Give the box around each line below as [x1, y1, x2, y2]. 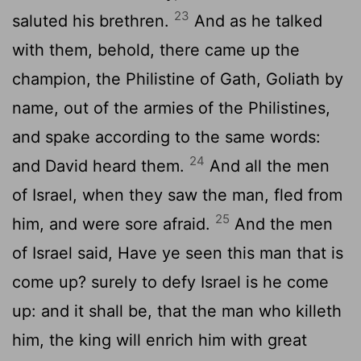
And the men [230, 214, 333, 234]
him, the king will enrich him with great [12, 330, 307, 350]
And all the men [205, 156, 330, 176]
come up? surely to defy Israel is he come [12, 272, 329, 292]
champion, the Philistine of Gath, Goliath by [12, 68, 343, 89]
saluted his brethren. [12, 10, 174, 31]
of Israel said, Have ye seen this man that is [12, 243, 343, 263]
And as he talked [189, 10, 322, 31]
